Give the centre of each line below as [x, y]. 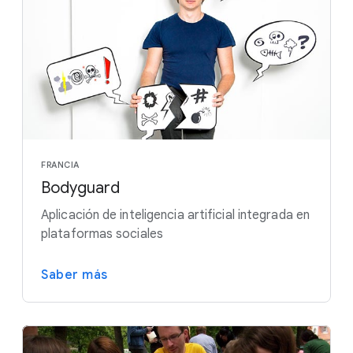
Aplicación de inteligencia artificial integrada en [176, 216]
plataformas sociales [102, 234]
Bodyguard [80, 188]
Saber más [74, 275]
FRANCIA [60, 165]
